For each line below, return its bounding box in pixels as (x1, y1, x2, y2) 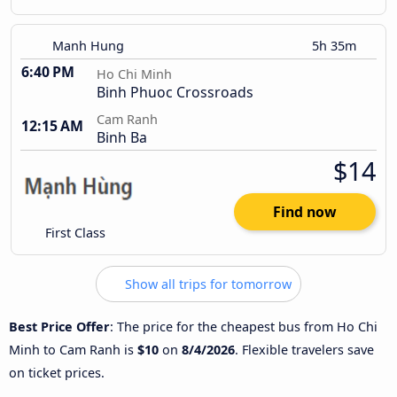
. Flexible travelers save (235, 340, 374, 358)
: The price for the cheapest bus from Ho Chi (110, 317, 378, 335)
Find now (273, 202, 337, 222)
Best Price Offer (9, 317, 110, 335)
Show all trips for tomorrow (121, 276, 292, 293)
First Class (42, 224, 106, 242)
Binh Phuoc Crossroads (97, 82, 253, 103)
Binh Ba (97, 128, 147, 148)
